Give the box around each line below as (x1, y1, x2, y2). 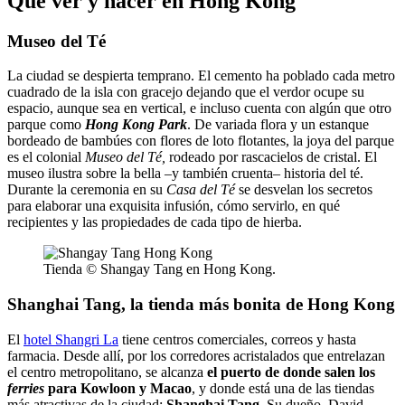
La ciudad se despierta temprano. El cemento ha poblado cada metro (7, 68, 395, 84)
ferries (7, 380, 44, 396)
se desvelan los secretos (235, 182, 372, 198)
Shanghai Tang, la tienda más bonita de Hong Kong (7, 295, 395, 315)
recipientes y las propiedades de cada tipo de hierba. (7, 214, 302, 231)
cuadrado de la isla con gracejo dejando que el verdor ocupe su (7, 84, 364, 100)
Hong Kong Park (85, 117, 187, 133)
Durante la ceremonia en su (7, 182, 166, 198)
